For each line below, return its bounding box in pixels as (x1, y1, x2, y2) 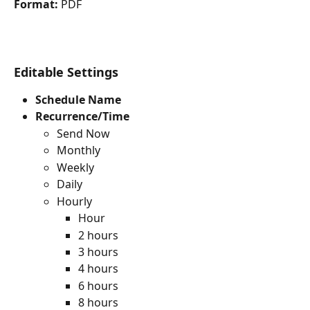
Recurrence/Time (35, 109, 129, 125)
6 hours (78, 277, 118, 293)
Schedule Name (35, 91, 121, 107)
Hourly (57, 193, 92, 209)
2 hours (78, 227, 118, 243)
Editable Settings (14, 63, 118, 80)
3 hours (78, 244, 118, 259)
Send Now (57, 125, 110, 141)
